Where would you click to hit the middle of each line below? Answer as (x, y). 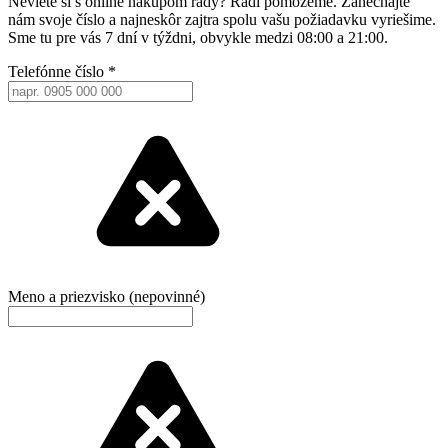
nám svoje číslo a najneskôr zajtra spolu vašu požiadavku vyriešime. (222, 19)
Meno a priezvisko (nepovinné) (106, 296)
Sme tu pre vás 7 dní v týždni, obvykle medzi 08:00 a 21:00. (198, 37)
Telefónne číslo (58, 71)
